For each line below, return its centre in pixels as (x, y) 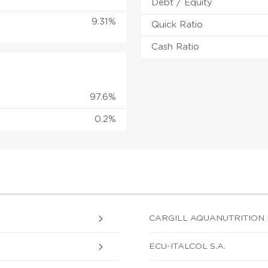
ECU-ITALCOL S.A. (187, 246)
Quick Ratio (177, 25)
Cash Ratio (176, 47)
